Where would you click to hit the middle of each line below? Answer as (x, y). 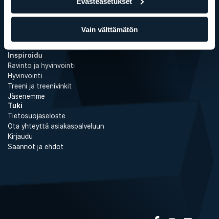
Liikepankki (25, 5)
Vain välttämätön (109, 29)
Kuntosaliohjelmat (36, 25)
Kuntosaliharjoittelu (39, 15)
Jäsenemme (26, 96)
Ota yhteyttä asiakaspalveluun (56, 126)
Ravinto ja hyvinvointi (41, 66)
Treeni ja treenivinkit (40, 86)
